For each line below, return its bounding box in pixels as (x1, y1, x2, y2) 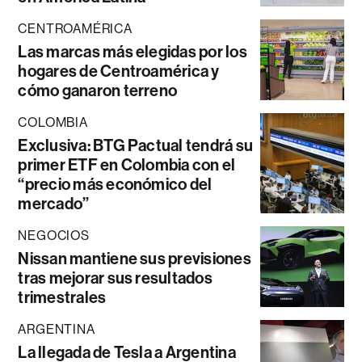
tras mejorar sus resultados (18, 268, 213, 288)
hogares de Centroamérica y (18, 61, 220, 82)
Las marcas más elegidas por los (18, 42, 247, 62)
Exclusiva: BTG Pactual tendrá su (18, 136, 254, 156)
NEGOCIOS (18, 228, 90, 244)
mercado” (18, 194, 90, 214)
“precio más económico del (18, 175, 213, 195)
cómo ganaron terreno (18, 81, 178, 101)
